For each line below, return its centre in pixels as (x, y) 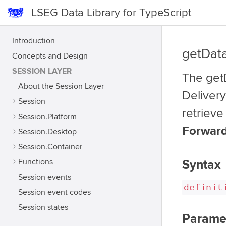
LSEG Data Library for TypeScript (111, 13)
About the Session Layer (61, 86)
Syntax (202, 165)
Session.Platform (47, 117)
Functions (36, 162)
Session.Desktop (47, 132)
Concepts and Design (50, 56)
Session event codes (54, 192)
